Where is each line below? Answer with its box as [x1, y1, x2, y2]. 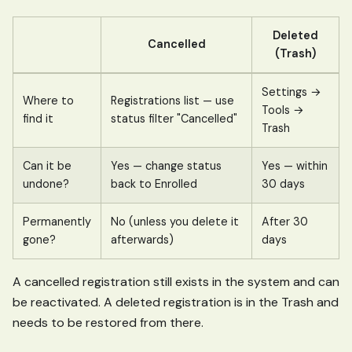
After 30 [262, 214, 308, 229]
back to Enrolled [111, 177, 197, 192]
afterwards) [111, 233, 174, 247]
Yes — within [262, 159, 328, 174]
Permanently [23, 214, 91, 229]
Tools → [262, 103, 304, 118]
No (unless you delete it [111, 214, 239, 229]
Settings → [262, 85, 321, 100]
